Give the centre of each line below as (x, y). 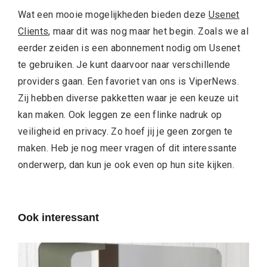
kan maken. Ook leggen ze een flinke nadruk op (120, 114)
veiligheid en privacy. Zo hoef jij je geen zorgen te (125, 131)
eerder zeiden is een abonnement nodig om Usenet (129, 48)
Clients (33, 31)
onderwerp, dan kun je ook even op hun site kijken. (126, 164)
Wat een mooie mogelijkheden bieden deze (113, 14)
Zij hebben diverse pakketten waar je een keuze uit (128, 98)
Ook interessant (58, 217)
